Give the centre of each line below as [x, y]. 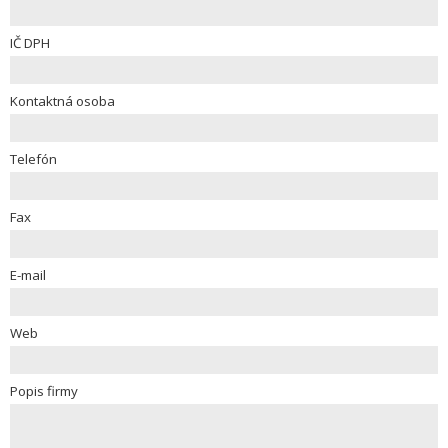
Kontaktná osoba [62, 101]
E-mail [28, 275]
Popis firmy [44, 391]
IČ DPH [30, 43]
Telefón [33, 159]
